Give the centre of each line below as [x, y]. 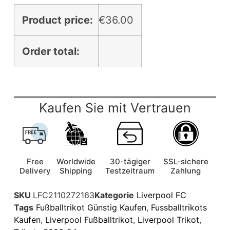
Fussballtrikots [179, 207]
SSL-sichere [186, 161]
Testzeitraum [130, 170]
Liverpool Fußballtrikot [89, 219]
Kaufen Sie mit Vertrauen [115, 108]
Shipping [76, 170]
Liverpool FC [161, 195]
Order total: [51, 51]
